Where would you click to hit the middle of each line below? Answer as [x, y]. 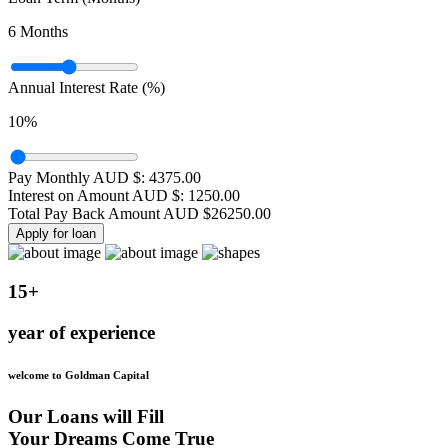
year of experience [81, 332]
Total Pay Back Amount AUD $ [109, 214]
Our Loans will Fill [86, 416]
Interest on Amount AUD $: [98, 196]
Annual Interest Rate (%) [86, 88]
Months [42, 32]
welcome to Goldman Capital [78, 374]
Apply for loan [56, 234]
